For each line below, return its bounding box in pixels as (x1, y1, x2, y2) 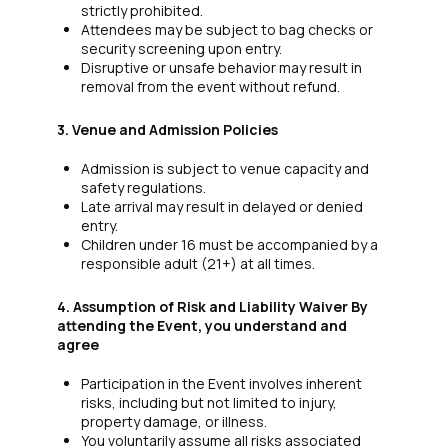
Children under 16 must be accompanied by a (80, 235, 378, 255)
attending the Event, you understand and (56, 316, 347, 336)
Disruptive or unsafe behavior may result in (80, 58, 362, 78)
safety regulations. (80, 178, 206, 198)
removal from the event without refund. (80, 77, 340, 97)
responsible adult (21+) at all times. (80, 254, 315, 274)
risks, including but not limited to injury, (80, 393, 337, 413)
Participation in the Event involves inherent (80, 374, 362, 394)
